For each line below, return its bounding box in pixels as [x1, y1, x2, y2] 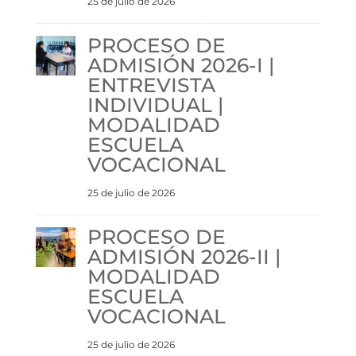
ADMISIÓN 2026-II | [87, 244, 281, 269]
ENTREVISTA [87, 72, 215, 97]
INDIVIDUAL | [87, 92, 223, 117]
